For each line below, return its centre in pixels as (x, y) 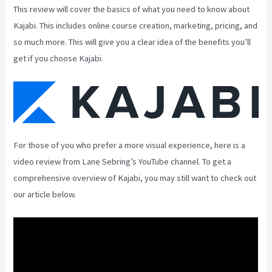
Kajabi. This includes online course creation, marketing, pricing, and (136, 26)
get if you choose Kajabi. (59, 59)
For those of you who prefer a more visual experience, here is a (130, 145)
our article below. (45, 195)
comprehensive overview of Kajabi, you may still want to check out (135, 178)
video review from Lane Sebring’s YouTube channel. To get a (123, 162)
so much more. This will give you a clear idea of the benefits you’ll (132, 42)
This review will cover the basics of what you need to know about (132, 9)
